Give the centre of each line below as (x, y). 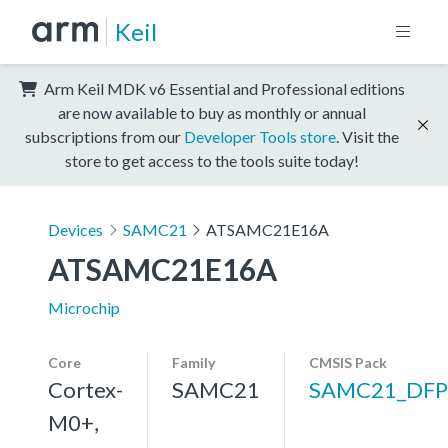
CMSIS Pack (348, 362)
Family (193, 362)
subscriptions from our (104, 136)
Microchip (84, 307)
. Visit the (367, 136)
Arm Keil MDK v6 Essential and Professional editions (223, 88)
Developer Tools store (260, 136)
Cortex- (85, 389)
